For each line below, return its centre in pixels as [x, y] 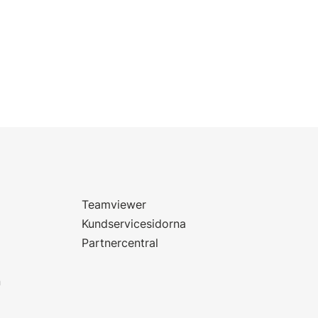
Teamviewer [114, 204]
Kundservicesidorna [134, 224]
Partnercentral [120, 243]
